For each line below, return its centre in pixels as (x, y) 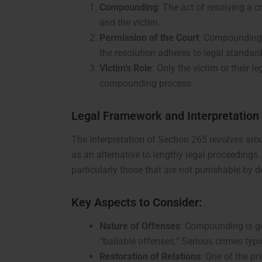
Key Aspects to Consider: (137, 203)
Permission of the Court (149, 38)
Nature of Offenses (140, 226)
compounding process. (146, 84)
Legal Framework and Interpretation (165, 116)
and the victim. (130, 23)
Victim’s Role (126, 68)
